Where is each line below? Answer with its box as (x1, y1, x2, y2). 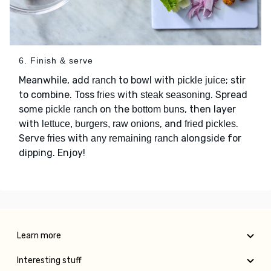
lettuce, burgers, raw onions (42, 119, 160, 129)
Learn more (17, 230, 61, 241)
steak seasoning (140, 90, 211, 100)
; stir (226, 74, 246, 87)
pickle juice (177, 75, 226, 86)
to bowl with (116, 74, 177, 87)
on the (97, 103, 132, 116)
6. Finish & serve (19, 56, 93, 66)
